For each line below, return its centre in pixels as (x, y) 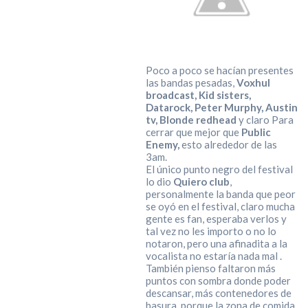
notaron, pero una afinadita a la (216, 244)
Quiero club (201, 182)
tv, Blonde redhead (191, 120)
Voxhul (253, 83)
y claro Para (265, 120)
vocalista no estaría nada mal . (213, 256)
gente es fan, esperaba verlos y (216, 219)
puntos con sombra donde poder (218, 281)
